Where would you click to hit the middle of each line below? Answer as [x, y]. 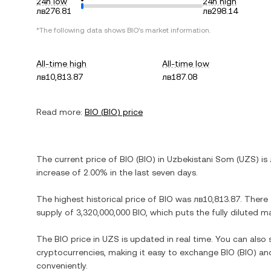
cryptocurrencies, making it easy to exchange [129, 252]
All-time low [186, 64]
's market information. [175, 30]
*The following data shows [82, 30]
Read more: [59, 112]
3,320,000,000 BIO [111, 212]
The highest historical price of [98, 199]
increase [53, 172]
